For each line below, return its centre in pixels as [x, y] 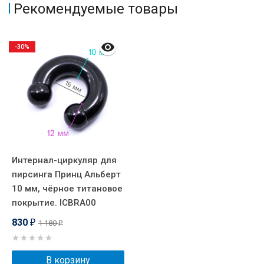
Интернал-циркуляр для [64, 161]
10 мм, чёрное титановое [67, 189]
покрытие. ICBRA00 [54, 203]
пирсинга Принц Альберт [66, 175]
